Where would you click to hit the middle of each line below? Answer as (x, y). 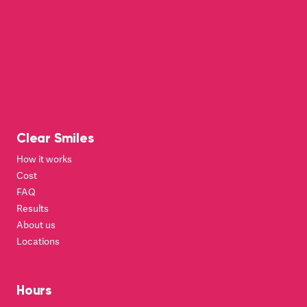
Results (33, 208)
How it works (44, 159)
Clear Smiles (55, 138)
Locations (38, 241)
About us (36, 225)
